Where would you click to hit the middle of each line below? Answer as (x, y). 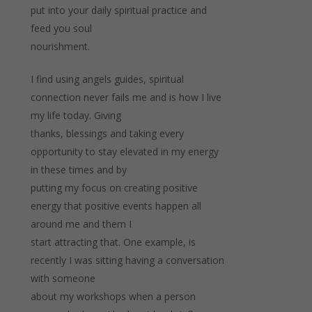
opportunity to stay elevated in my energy (124, 151)
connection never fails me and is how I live (126, 97)
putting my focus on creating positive (114, 187)
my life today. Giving (76, 115)
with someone (63, 278)
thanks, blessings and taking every (107, 133)
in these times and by (78, 169)
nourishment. (60, 46)
